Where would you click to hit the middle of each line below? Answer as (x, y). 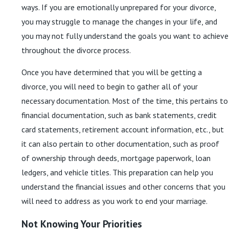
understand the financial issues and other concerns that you (123, 187)
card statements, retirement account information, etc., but (123, 130)
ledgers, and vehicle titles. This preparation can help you (117, 173)
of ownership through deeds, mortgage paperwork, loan (116, 158)
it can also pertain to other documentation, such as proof (120, 144)
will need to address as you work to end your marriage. (114, 201)
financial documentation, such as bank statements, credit (119, 115)
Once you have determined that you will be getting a (112, 72)
